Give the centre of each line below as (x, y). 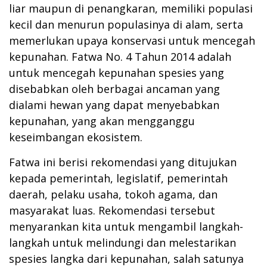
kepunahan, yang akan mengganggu (102, 121)
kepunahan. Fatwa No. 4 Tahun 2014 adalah (120, 57)
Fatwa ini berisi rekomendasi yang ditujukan (123, 162)
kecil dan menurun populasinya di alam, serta (126, 25)
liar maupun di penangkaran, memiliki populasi (131, 9)
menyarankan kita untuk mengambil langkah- (126, 227)
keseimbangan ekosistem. (76, 137)
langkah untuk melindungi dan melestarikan (122, 243)
